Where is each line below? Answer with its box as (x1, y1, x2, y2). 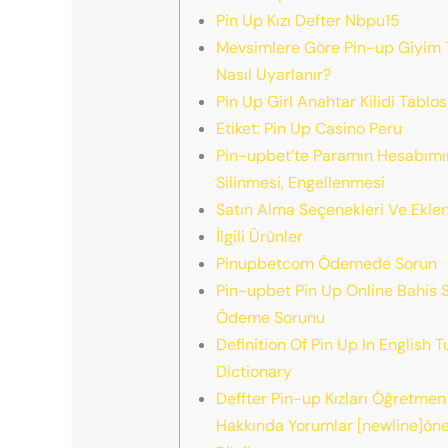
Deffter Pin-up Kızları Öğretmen (215, 387, 446, 409)
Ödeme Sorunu (215, 306, 325, 328)
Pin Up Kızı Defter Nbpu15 (215, 9, 400, 31)
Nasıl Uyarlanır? (215, 63, 331, 85)
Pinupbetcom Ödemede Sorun (215, 252, 437, 274)
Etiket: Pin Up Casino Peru (215, 117, 402, 139)
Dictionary (215, 360, 292, 382)
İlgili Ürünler (215, 225, 303, 247)
